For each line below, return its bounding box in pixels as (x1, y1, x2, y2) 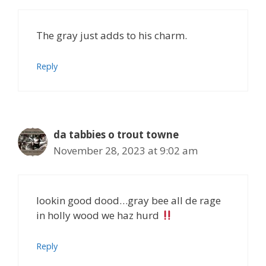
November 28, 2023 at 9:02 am (53, 143, 198, 157)
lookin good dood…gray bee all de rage (36, 194, 221, 207)
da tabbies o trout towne (53, 127, 179, 141)
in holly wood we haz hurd (36, 208, 161, 222)
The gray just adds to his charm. (36, 28, 187, 42)
